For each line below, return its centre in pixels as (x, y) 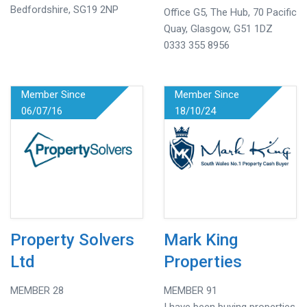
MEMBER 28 (37, 291)
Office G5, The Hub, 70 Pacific (230, 12)
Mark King (201, 240)
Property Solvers (72, 240)
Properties (203, 262)
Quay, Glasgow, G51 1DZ (218, 29)
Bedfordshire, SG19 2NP (64, 10)
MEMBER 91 (191, 291)
